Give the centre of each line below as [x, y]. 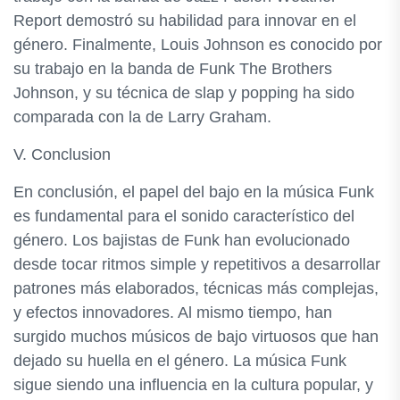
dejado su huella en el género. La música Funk [180, 361]
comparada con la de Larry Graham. [142, 117]
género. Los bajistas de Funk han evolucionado [182, 240]
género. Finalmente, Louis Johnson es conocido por [198, 45]
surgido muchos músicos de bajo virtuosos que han [196, 337]
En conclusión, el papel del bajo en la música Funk [194, 192]
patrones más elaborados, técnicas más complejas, [196, 288]
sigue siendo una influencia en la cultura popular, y [193, 385]
